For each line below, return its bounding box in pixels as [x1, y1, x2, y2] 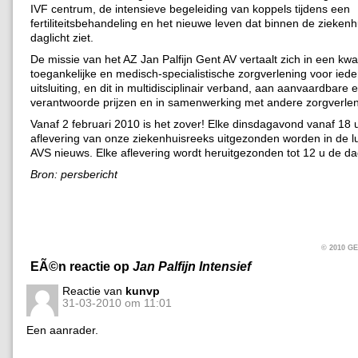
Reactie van [62, 284, 125, 297]
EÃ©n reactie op [30, 258, 133, 273]
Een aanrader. [26, 323, 98, 336]
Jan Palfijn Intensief [133, 258, 251, 273]
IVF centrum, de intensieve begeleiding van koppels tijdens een [30, 2, 350, 15]
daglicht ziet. [30, 30, 93, 44]
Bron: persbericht [30, 167, 117, 181]
